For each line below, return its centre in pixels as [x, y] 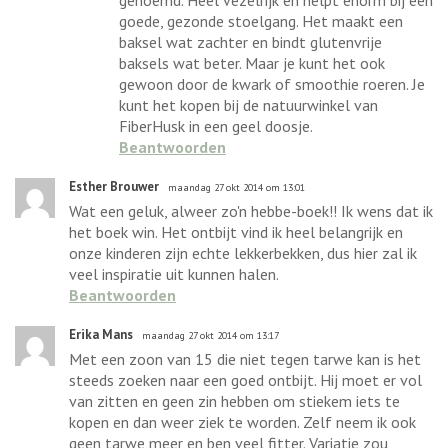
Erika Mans [101, 334]
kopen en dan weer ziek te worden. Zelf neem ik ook [242, 421]
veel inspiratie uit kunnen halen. [174, 273]
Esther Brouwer [114, 186]
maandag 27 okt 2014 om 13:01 [236, 187]
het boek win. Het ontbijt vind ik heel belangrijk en [236, 231]
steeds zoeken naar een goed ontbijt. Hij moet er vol [245, 379]
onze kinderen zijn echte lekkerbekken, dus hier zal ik [243, 252]
